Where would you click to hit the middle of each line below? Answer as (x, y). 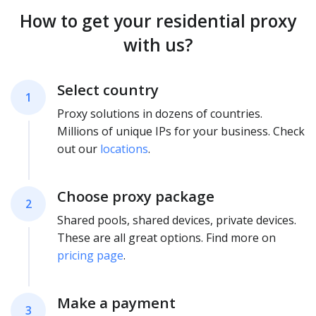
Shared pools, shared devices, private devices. (177, 220)
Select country (108, 90)
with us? (158, 45)
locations (124, 149)
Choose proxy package (136, 196)
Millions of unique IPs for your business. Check (181, 132)
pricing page (90, 256)
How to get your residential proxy (158, 21)
